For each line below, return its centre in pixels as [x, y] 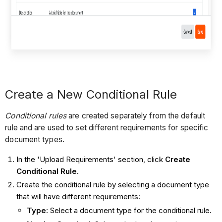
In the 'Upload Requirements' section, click [90, 159]
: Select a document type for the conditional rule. [129, 211]
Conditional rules [36, 115]
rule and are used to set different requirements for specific [107, 127]
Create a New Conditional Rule [91, 95]
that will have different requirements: [78, 197]
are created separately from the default [136, 115]
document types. [35, 139]
